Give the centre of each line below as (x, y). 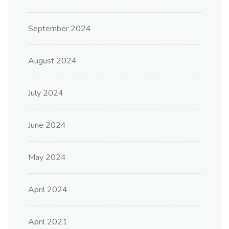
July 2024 (46, 93)
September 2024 (60, 29)
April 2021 (48, 222)
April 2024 (48, 190)
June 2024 (47, 125)
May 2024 (47, 158)
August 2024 (52, 61)
